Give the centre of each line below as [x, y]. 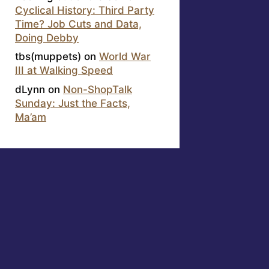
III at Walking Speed [64, 71]
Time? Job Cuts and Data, [78, 24]
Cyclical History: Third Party [85, 10]
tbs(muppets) [48, 57]
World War [125, 57]
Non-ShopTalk [98, 89]
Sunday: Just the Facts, [73, 103]
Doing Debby [47, 38]
